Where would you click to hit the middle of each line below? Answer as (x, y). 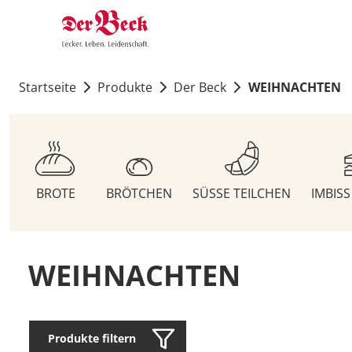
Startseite (48, 88)
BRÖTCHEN (139, 194)
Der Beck (200, 88)
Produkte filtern (92, 339)
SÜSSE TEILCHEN (242, 194)
